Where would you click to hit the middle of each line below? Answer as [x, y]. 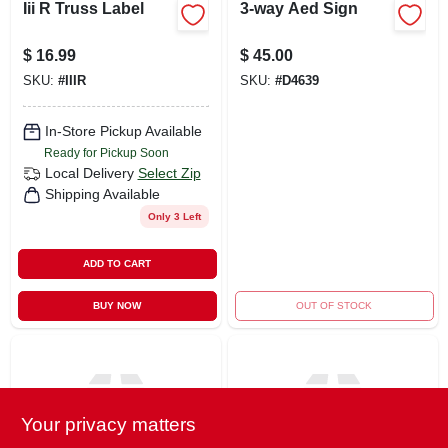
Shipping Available [102, 194]
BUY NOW [117, 305]
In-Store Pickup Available [123, 131]
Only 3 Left [174, 216]
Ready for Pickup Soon [106, 152]
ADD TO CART [117, 263]
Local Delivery [89, 173]
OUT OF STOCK [334, 305]
